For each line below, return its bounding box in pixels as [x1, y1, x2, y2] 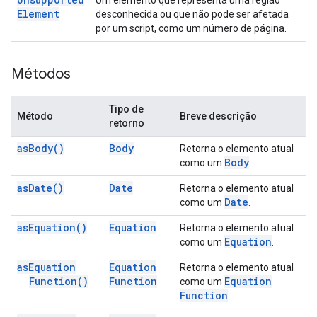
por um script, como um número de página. [96, 23, 287, 34]
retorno [109, 117, 144, 129]
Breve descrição [180, 110, 257, 122]
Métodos [11, 65, 71, 83]
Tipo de [109, 103, 144, 115]
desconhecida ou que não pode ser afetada [96, 8, 289, 20]
